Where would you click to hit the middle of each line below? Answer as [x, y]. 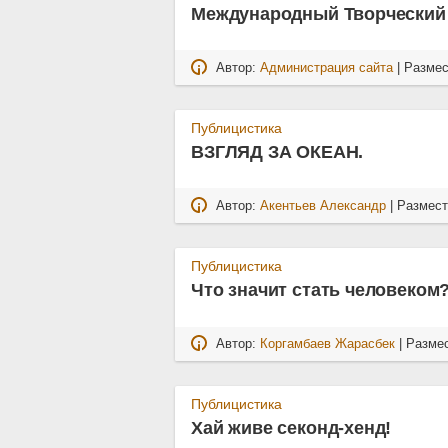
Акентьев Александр [323, 205]
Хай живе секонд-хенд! [291, 428]
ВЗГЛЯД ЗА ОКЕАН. [277, 152]
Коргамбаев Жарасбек [328, 343]
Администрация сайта [327, 67]
